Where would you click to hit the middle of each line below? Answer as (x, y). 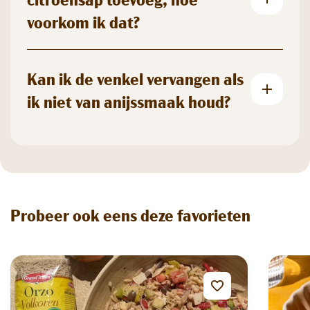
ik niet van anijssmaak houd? (129, 101)
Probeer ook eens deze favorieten (130, 214)
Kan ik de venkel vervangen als (135, 78)
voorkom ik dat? (83, 21)
